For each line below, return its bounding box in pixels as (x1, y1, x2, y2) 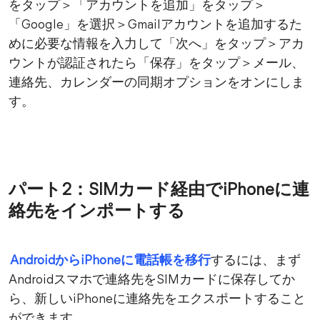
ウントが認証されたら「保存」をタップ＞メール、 (9, 57, 304, 71)
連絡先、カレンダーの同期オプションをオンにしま (9, 76, 304, 91)
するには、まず (210, 254, 301, 269)
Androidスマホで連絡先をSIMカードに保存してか (9, 274, 295, 288)
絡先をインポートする (9, 204, 185, 221)
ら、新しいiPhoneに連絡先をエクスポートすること (9, 293, 306, 307)
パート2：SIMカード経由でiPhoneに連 (9, 182, 309, 200)
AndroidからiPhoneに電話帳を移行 (9, 254, 211, 269)
